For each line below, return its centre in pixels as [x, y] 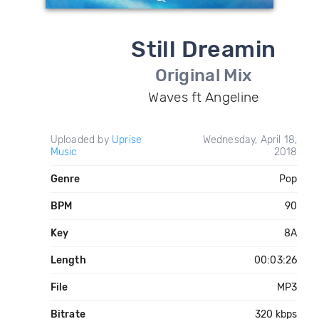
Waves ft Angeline [204, 97]
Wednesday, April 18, [250, 140]
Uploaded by [81, 140]
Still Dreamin [204, 49]
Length [68, 260]
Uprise [127, 140]
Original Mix [204, 75]
